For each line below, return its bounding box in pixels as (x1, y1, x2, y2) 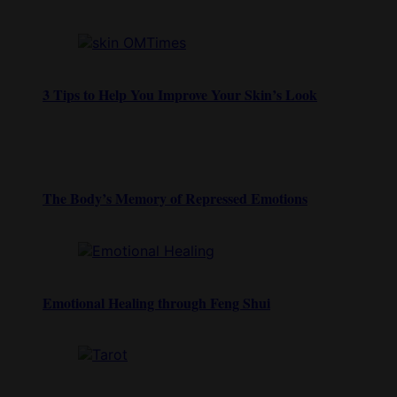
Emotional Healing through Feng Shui (43, 292, 270, 313)
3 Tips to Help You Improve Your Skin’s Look (43, 83, 317, 105)
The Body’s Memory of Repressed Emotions (43, 188, 307, 209)
